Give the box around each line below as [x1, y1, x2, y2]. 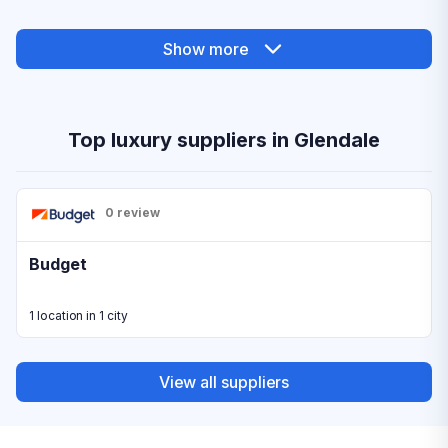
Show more [163, 38, 249, 59]
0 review [105, 205, 160, 220]
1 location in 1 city [29, 308, 128, 323]
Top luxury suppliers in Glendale [68, 128, 380, 152]
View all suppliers [158, 371, 290, 392]
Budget [29, 254, 87, 274]
